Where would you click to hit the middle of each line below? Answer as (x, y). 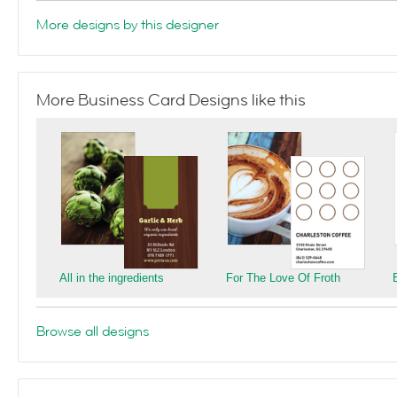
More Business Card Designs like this (171, 100)
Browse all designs (93, 331)
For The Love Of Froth (283, 278)
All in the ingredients (112, 278)
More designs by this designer (128, 25)
